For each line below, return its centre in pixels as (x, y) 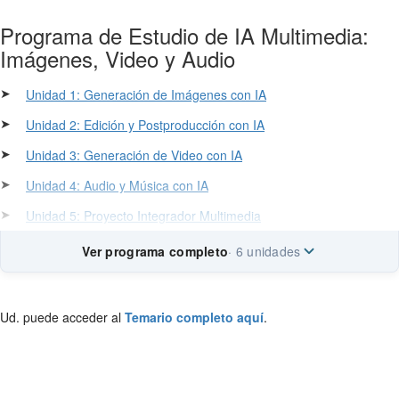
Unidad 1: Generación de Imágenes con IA (146, 94)
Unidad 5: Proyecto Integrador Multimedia (143, 215)
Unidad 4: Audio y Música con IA (117, 185)
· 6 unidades (265, 251)
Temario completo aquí (194, 317)
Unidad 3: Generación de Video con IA (134, 155)
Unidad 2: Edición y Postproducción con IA (145, 124)
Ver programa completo (155, 251)
